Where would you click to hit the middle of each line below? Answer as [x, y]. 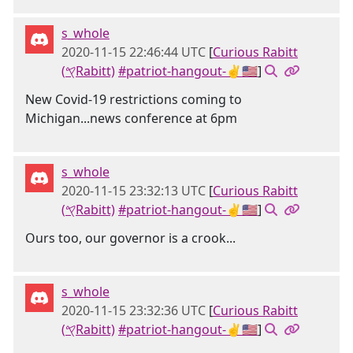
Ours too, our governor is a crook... [130, 238]
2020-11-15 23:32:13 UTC [134, 191]
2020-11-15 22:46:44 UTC [134, 52]
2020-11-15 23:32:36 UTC [134, 310]
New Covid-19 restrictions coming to [134, 99]
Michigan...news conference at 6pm [131, 118]
